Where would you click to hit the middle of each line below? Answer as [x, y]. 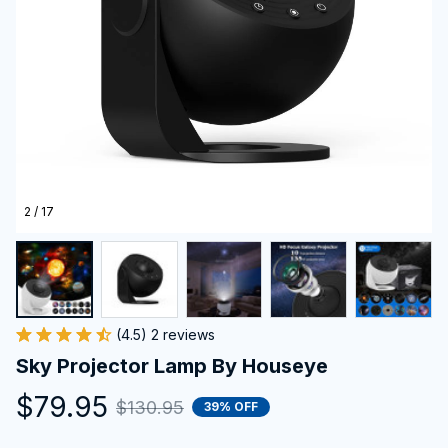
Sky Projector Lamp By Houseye [172, 365]
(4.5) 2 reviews [165, 334]
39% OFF [231, 407]
